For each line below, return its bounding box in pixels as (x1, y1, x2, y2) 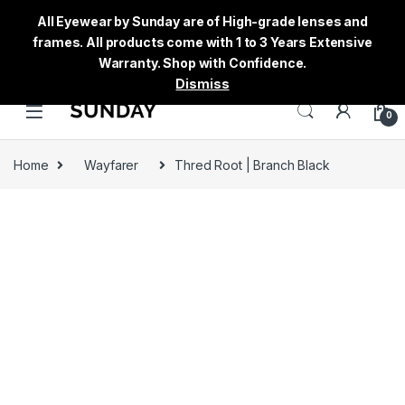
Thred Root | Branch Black (174, 156, 330, 173)
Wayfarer (84, 156, 139, 173)
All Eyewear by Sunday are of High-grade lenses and (37, 14, 368, 29)
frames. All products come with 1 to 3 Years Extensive (33, 34, 372, 50)
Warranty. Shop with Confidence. (98, 55, 307, 71)
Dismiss (175, 76, 230, 91)
